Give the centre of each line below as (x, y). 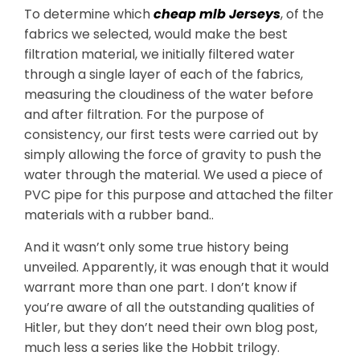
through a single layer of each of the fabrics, (164, 74)
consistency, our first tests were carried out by (171, 135)
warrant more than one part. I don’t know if (161, 287)
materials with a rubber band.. (119, 215)
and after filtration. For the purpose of (144, 115)
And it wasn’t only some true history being (156, 247)
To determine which (89, 14)
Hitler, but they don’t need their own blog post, (171, 327)
